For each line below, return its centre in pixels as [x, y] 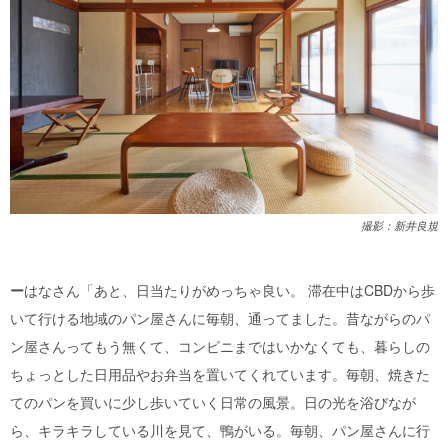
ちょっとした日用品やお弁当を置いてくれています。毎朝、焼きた [220, 373]
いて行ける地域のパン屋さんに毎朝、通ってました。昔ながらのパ [220, 317]
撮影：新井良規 [399, 225]
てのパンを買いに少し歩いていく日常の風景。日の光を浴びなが [213, 401]
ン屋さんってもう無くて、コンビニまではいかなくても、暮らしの [220, 345]
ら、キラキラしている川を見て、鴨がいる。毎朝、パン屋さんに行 [220, 429]
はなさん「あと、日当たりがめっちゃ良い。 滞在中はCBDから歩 [229, 289]
